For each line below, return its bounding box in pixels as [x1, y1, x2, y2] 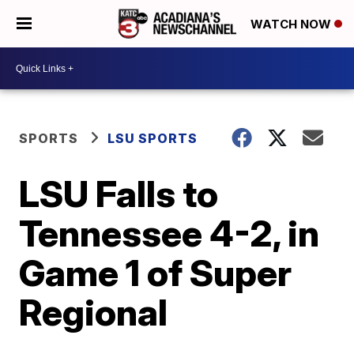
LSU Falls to [19, 171, 219, 216]
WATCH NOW [250, 17, 334, 32]
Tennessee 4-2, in [19, 211, 320, 255]
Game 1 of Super [19, 250, 292, 295]
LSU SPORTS [107, 130, 198, 146]
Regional [19, 290, 168, 334]
